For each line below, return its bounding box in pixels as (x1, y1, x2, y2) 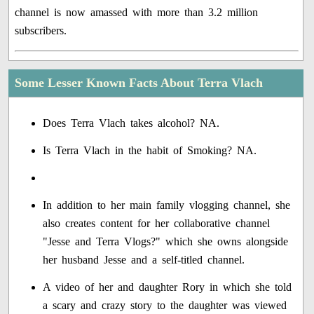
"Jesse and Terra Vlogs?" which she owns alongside (43, 235, 289, 248)
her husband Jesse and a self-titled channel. (43, 254, 245, 266)
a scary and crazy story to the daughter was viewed (43, 299, 287, 312)
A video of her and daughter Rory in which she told (43, 281, 292, 294)
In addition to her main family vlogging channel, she (43, 199, 291, 212)
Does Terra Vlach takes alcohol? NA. (43, 117, 220, 130)
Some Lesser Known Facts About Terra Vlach (15, 76, 264, 90)
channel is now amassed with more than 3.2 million (15, 6, 259, 19)
